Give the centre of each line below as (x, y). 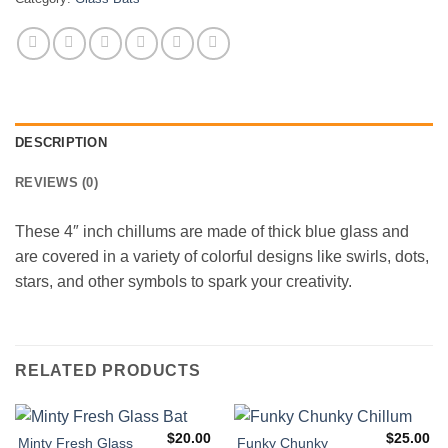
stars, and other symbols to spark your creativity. (183, 282)
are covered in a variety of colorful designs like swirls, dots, (222, 257)
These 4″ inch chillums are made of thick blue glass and (212, 232)
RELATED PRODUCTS (108, 371)
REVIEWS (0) (56, 183)
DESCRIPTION (61, 143)
